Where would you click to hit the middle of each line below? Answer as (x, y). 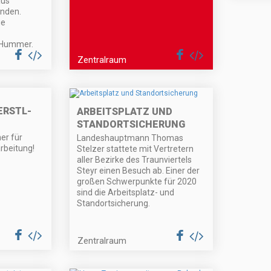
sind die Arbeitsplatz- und (126, 192)
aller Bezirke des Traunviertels (135, 159)
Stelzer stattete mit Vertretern (135, 149)
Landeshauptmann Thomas (130, 138)
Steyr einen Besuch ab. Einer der (139, 170)
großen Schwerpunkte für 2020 (137, 181)
